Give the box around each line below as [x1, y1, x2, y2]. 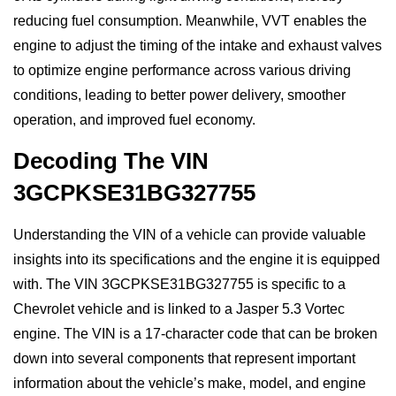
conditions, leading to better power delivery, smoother [13, 87, 346, 103]
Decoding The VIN [13, 147, 209, 174]
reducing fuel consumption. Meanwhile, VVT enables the [13, 12, 367, 28]
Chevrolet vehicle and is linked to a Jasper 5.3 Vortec [13, 301, 345, 316]
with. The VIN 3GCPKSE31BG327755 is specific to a [13, 276, 346, 292]
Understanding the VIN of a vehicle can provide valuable [13, 226, 366, 242]
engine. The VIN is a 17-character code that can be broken [13, 325, 377, 341]
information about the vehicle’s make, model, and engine [13, 375, 366, 391]
